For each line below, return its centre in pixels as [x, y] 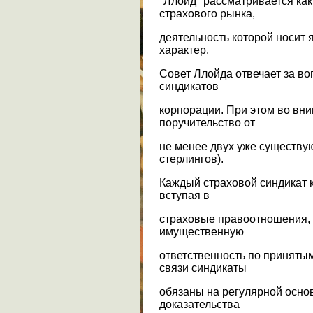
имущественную [202, 231]
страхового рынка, [207, 13]
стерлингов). [191, 159]
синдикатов [189, 86]
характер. [184, 50]
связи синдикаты [203, 268]
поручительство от [207, 122]
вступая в [184, 195]
